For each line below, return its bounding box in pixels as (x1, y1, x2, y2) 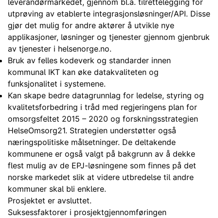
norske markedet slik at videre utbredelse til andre (8, 172, 194, 182)
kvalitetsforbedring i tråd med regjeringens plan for (8, 102, 197, 112)
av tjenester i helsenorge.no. (8, 44, 111, 54)
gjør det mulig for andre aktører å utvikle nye (8, 20, 174, 30)
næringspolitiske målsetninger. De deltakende (8, 137, 176, 147)
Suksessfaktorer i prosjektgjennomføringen (8, 207, 166, 217)
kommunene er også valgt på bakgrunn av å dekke (8, 149, 195, 159)
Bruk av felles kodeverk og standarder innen (8, 55, 171, 65)
